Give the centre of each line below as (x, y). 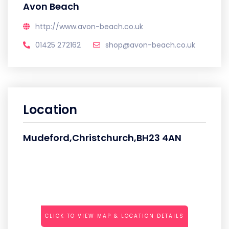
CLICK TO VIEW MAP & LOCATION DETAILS (114, 216)
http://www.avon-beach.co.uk (89, 27)
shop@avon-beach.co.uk (150, 45)
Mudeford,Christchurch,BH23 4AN (102, 138)
